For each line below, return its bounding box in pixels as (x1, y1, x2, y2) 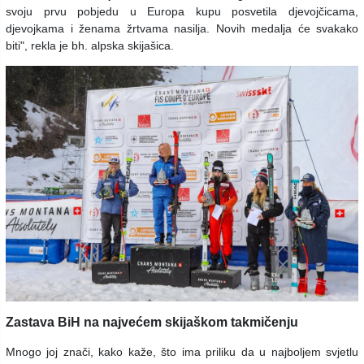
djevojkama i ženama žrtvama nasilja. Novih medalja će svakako (6, 22, 358, 36)
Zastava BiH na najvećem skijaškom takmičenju (6, 314, 298, 329)
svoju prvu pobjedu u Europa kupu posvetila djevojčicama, (6, 5, 358, 19)
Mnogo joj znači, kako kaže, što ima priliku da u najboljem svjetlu (6, 344, 358, 358)
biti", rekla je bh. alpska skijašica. (6, 39, 174, 53)
